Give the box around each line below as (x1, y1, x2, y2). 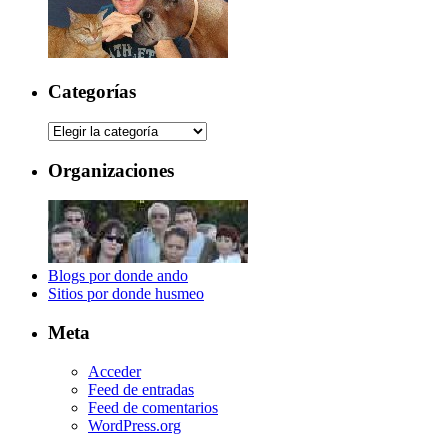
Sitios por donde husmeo (48, 285, 204, 303)
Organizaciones (48, 159, 174, 181)
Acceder (88, 362, 141, 380)
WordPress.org (88, 416, 181, 434)
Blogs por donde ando (48, 267, 188, 285)
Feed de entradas (88, 380, 194, 398)
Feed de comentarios (88, 398, 218, 416)
